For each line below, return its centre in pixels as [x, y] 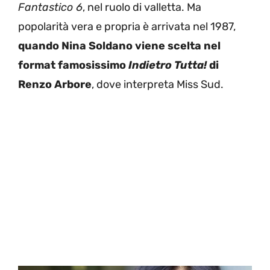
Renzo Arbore [55, 84]
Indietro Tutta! [166, 65]
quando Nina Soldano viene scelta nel [119, 46]
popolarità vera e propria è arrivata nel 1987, [127, 26]
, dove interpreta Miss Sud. [158, 84]
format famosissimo [72, 65]
